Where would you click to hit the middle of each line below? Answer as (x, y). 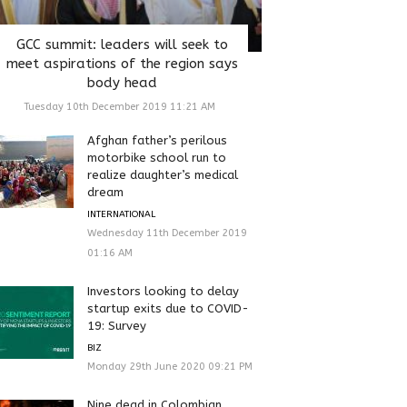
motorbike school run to (156, 157)
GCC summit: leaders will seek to (122, 44)
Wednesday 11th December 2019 (167, 233)
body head (122, 82)
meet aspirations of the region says (122, 63)
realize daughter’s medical (162, 174)
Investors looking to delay (163, 291)
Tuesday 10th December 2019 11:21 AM (120, 106)
